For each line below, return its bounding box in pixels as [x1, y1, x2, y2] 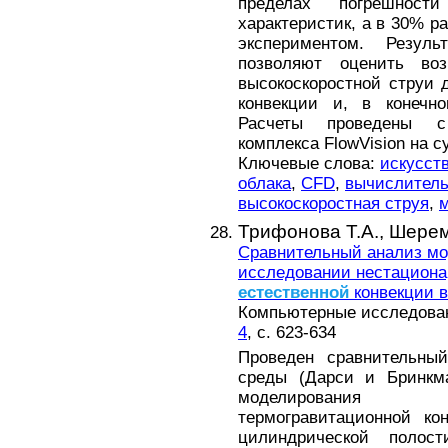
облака [238, 173, 291, 193]
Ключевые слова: [238, 153, 380, 173]
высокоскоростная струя [238, 193, 429, 213]
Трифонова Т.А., [238, 220, 389, 242]
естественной [238, 282, 349, 302]
